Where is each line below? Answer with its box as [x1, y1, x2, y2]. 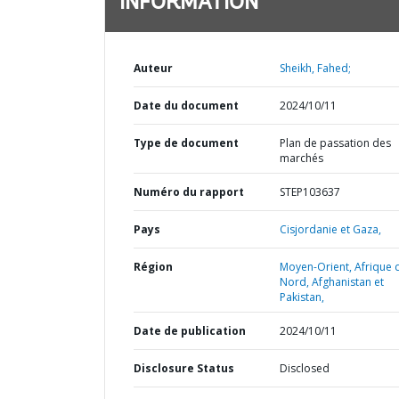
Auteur [134, 61, 173, 76]
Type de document [134, 135, 239, 151]
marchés [279, 151, 323, 166]
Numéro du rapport [134, 184, 244, 199]
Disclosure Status [134, 361, 234, 376]
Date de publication [134, 323, 246, 338]
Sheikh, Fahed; [279, 61, 351, 76]
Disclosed [279, 361, 330, 376]
